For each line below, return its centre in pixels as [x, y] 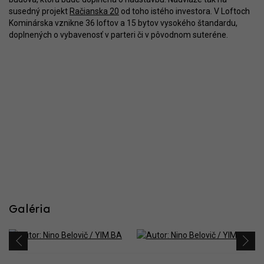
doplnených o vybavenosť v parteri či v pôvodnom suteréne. [118, 35]
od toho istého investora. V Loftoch [184, 11]
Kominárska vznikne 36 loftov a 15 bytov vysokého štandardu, [123, 23]
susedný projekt [39, 11]
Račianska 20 [94, 11]
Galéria [30, 210]
